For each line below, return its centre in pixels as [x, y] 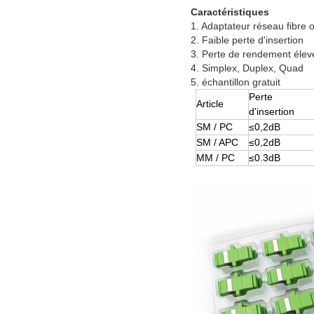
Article [210, 104]
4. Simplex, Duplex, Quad [247, 68]
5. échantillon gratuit [235, 82]
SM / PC [214, 127]
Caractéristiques [230, 12]
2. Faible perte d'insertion [247, 40]
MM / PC [215, 158]
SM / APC [217, 143]
